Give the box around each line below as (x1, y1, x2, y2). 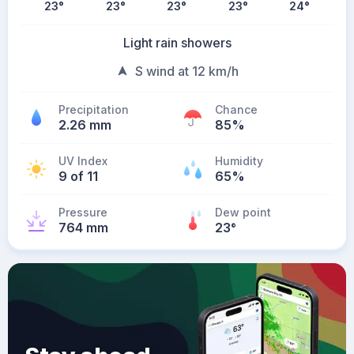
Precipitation (58, 103, 129, 116)
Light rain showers (122, 35, 232, 51)
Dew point (215, 205, 271, 219)
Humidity (215, 154, 263, 168)
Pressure (58, 205, 107, 219)
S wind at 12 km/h (134, 63, 239, 79)
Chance (215, 103, 258, 116)
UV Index (58, 154, 107, 168)
